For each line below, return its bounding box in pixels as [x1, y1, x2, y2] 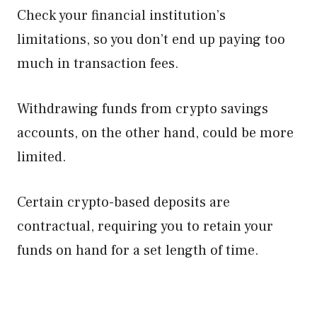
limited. [17, 148, 67, 166]
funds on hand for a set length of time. [17, 241, 263, 260]
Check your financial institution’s [17, 6, 226, 25]
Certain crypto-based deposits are [17, 193, 230, 212]
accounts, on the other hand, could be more [17, 124, 294, 142]
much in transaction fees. [17, 54, 179, 73]
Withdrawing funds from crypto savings [17, 100, 268, 118]
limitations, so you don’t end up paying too [17, 30, 285, 49]
